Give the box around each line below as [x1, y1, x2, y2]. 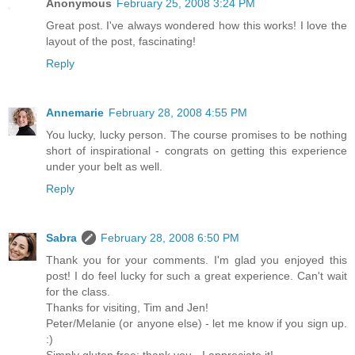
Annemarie [46, 106, 104, 120]
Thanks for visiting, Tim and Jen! [46, 301, 208, 315]
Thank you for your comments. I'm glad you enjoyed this [46, 254, 347, 267]
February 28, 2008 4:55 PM [109, 106, 247, 120]
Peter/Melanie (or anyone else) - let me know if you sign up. [46, 317, 347, 330]
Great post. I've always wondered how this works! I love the [46, 19, 347, 32]
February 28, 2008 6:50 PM [101, 231, 239, 245]
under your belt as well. [46, 160, 162, 174]
